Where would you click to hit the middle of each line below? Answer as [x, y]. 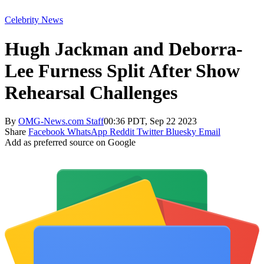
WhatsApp [87, 132]
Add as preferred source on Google [70, 143]
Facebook [47, 132]
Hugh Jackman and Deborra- [124, 49]
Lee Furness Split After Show [122, 70]
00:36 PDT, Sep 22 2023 [150, 121]
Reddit [122, 132]
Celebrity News [34, 20]
